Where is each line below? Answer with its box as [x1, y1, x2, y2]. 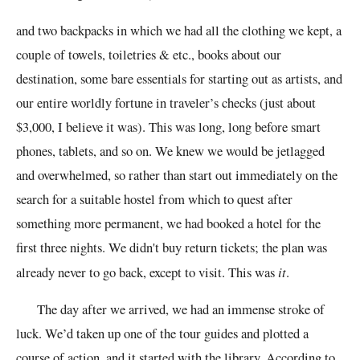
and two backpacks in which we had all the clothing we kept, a [16, 20, 342, 39]
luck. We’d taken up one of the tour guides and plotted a [16, 324, 309, 343]
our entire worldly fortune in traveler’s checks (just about [16, 92, 316, 112]
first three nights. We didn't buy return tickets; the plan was [16, 237, 327, 256]
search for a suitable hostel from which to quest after [16, 189, 292, 208]
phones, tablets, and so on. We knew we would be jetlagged [16, 141, 325, 160]
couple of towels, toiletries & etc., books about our [16, 44, 281, 63]
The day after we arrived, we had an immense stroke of [16, 300, 325, 319]
